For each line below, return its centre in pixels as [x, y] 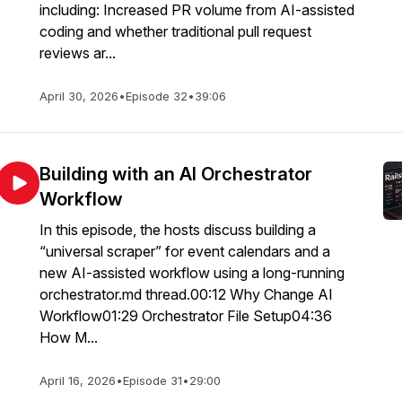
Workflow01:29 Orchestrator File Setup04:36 [186, 316]
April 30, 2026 [79, 96]
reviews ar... [78, 53]
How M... [69, 337]
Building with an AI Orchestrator [176, 174]
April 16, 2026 [78, 380]
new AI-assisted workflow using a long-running [192, 273]
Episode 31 [153, 380]
